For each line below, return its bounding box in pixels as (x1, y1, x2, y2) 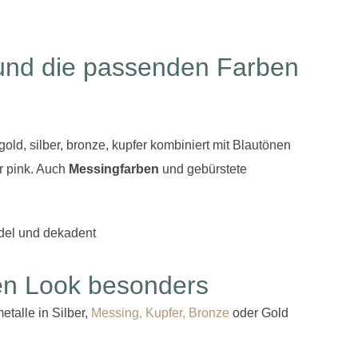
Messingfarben (69, 161, 159, 176)
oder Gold (229, 306, 288, 320)
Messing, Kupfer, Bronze (91, 306, 229, 320)
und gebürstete (159, 161, 247, 176)
